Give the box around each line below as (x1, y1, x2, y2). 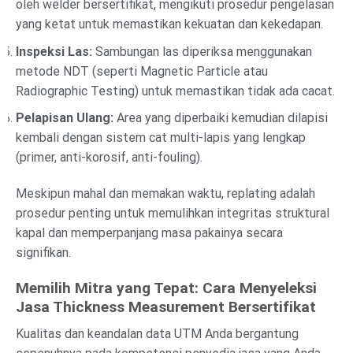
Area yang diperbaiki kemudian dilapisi (113, 110, 328, 126)
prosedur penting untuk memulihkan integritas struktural (16, 205, 329, 221)
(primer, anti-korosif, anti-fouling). (16, 150, 203, 165)
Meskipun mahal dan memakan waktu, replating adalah (16, 185, 315, 201)
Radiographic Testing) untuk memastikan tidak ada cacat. (16, 83, 335, 98)
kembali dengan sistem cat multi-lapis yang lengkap (16, 130, 306, 146)
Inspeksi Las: (16, 43, 92, 59)
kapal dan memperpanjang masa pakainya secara (16, 225, 283, 240)
